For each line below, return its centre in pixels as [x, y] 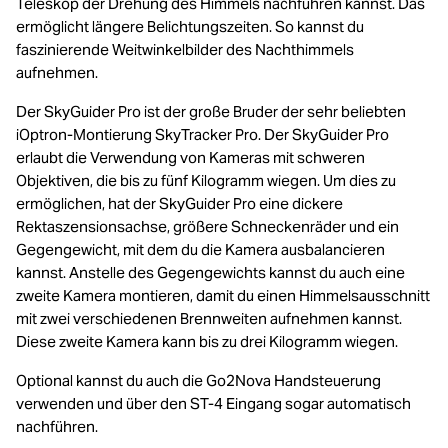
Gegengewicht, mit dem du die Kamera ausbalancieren [200, 249]
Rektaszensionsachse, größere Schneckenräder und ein [207, 226]
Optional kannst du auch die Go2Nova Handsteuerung [198, 380]
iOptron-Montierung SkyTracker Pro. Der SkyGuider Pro [202, 134]
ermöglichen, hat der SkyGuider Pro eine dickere [179, 203]
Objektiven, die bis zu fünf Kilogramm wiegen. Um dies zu [206, 180]
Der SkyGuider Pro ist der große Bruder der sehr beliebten [211, 111]
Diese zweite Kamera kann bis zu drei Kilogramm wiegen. [207, 341]
